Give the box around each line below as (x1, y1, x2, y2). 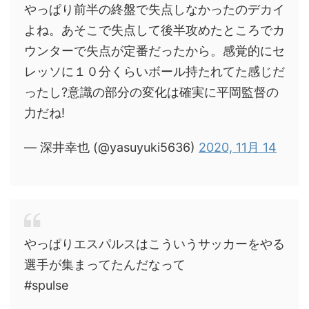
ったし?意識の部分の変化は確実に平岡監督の (24, 85, 279, 99)
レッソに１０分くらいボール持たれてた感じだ (24, 64, 285, 79)
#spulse (24, 278, 68, 292)
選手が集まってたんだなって (24, 257, 186, 272)
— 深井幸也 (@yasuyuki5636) (24, 140, 199, 154)
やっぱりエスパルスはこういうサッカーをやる (24, 237, 285, 251)
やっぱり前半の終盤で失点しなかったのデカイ (24, 2, 285, 17)
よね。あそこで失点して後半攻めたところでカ (24, 23, 285, 37)
